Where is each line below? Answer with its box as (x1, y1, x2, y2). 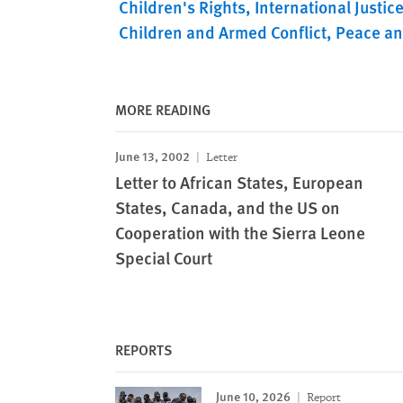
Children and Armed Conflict (119, 20, 327, 44)
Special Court (115, 246, 212, 270)
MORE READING (115, 99, 210, 120)
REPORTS (115, 339, 173, 360)
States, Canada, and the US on (115, 195, 340, 219)
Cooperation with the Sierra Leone (115, 220, 365, 245)
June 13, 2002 (115, 147, 190, 165)
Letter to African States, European (115, 170, 363, 194)
